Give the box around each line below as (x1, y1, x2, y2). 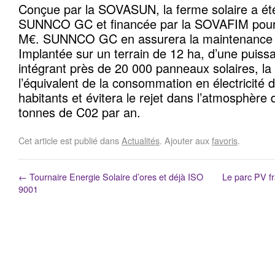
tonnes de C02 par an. (18, 103, 141, 121)
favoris (212, 134, 238, 147)
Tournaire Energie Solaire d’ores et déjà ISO (27, 170, 203, 183)
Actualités (122, 134, 160, 147)
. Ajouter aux (160, 134, 212, 147)
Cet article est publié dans (18, 134, 122, 147)
